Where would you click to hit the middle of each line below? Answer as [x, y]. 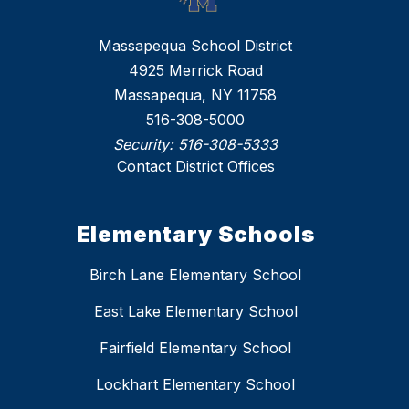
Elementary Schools [195, 235]
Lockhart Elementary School [195, 385]
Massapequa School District [195, 46]
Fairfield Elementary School [195, 348]
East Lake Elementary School [195, 312]
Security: [146, 145]
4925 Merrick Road [195, 71]
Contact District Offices [195, 167]
